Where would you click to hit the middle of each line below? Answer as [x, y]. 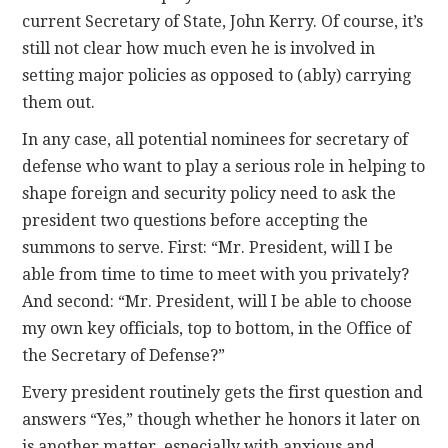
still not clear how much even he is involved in [199, 49]
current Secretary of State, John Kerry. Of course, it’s [223, 22]
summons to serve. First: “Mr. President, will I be [208, 248]
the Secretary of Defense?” [124, 356]
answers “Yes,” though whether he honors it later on [221, 420]
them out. [59, 103]
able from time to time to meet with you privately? [216, 275]
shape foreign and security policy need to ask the [209, 194]
